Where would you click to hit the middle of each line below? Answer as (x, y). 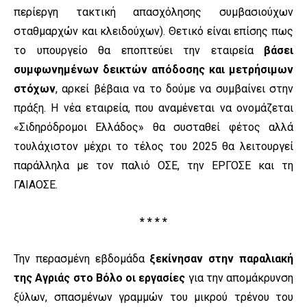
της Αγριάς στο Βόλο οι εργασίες (100, 278)
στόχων (35, 89)
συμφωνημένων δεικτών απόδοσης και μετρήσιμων (153, 70)
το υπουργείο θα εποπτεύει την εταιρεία (139, 51)
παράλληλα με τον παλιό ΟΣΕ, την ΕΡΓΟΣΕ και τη (153, 166)
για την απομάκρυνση (239, 278)
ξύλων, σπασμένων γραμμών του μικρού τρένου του (153, 297)
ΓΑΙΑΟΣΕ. (36, 185)
